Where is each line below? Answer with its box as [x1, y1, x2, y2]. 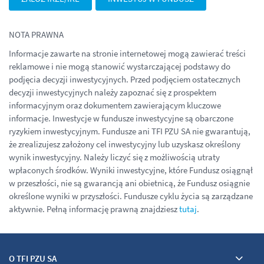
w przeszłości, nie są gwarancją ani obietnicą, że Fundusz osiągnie [9, 177, 250, 189]
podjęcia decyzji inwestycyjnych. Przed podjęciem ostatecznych [9, 73, 240, 85]
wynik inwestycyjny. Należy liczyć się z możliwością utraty [9, 151, 220, 163]
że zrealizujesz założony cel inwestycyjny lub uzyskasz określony [9, 138, 240, 150]
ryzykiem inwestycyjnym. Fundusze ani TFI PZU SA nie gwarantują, [9, 125, 250, 137]
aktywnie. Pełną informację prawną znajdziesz [9, 203, 179, 214]
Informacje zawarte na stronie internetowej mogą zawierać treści [9, 47, 246, 59]
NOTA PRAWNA [9, 28, 64, 40]
